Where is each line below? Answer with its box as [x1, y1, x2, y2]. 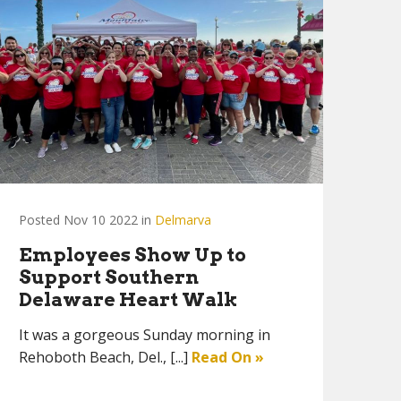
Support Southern [19, 266, 199, 288]
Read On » [192, 347, 264, 367]
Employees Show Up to [19, 243, 246, 266]
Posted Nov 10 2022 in [19, 211, 155, 228]
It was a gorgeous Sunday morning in [19, 325, 270, 345]
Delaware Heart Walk [19, 288, 237, 311]
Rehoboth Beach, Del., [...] [19, 347, 192, 367]
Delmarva [155, 211, 211, 228]
